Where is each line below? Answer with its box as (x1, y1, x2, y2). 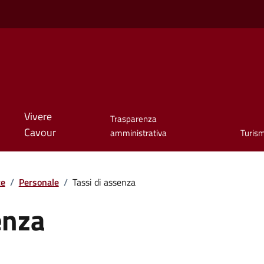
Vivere (24, 108, 52, 125)
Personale (18, 174, 59, 189)
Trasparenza (110, 112, 157, 126)
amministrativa (110, 126, 167, 140)
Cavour (24, 124, 56, 141)
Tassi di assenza (72, 174, 136, 189)
